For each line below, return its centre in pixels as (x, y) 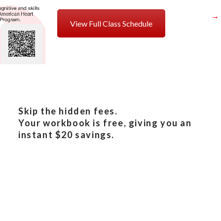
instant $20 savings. (67, 135)
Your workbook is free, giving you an (105, 123)
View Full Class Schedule (111, 23)
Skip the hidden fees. (68, 111)
